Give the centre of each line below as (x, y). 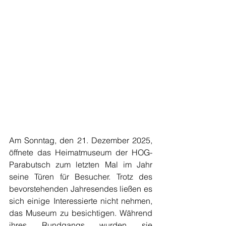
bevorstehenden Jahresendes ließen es (81, 189)
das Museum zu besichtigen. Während (81, 213)
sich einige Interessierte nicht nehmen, (81, 201)
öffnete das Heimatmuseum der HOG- (81, 153)
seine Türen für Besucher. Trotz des (81, 177)
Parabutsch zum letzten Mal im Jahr (81, 165)
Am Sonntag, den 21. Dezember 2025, (81, 140)
